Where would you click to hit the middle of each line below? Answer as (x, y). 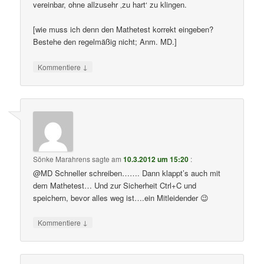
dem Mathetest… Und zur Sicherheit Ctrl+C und (115, 185)
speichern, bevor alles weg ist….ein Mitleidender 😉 (121, 197)
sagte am (107, 159)
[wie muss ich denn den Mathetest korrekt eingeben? (123, 29)
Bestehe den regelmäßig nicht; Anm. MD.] (105, 42)
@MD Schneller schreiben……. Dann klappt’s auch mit (127, 173)
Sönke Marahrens (62, 159)
